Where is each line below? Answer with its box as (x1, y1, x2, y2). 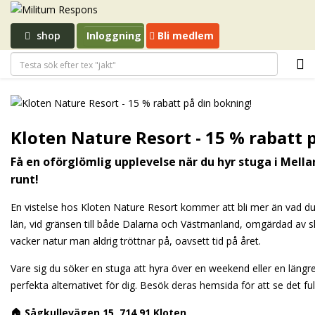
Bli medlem (155, 29, 214, 42)
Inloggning (86, 29, 141, 42)
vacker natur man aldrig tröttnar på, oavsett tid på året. (11, 234, 264, 247)
